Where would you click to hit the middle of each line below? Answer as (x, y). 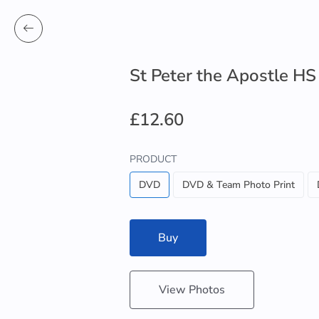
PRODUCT (153, 159)
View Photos (192, 290)
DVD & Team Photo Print (239, 185)
